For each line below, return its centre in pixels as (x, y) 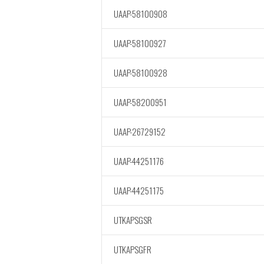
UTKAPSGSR (133, 220)
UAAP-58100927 (140, 43)
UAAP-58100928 (141, 72)
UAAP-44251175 (139, 190)
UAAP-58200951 (140, 102)
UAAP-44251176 (139, 161)
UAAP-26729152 (140, 131)
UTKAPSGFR (133, 249)
